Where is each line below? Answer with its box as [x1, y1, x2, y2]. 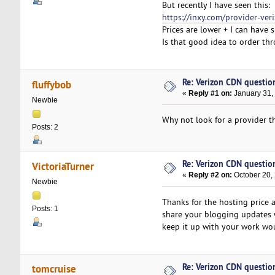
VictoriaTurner [32, 158, 95, 173]
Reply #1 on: [188, 89, 233, 98]
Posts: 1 [31, 204, 58, 213]
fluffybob [32, 77, 72, 91]
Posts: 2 [31, 122, 58, 131]
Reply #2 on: [188, 171, 233, 180]
